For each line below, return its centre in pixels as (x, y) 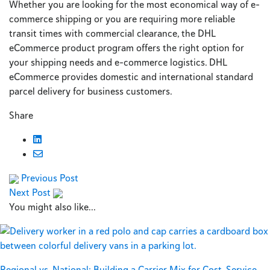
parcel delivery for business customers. (91, 91)
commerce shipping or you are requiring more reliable (122, 19)
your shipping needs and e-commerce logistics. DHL (118, 62)
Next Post (30, 192)
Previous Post (50, 178)
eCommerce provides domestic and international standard (131, 77)
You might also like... (52, 207)
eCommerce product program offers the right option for (127, 48)
